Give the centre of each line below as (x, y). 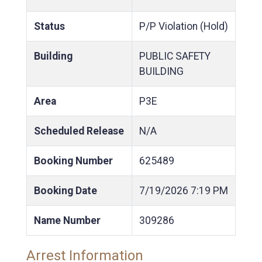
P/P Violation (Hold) (184, 26)
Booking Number (73, 161)
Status (49, 26)
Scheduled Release (79, 131)
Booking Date (65, 190)
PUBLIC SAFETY (175, 56)
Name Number (67, 220)
